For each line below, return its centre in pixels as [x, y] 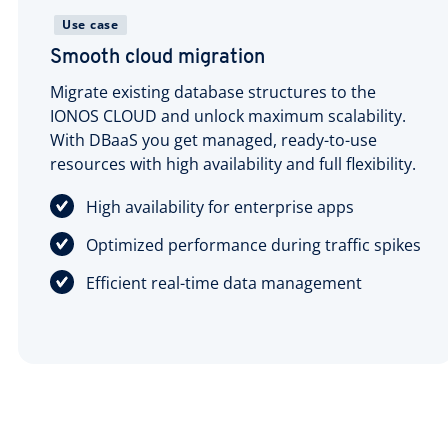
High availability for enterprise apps [220, 206]
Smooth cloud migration [157, 57]
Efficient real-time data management [224, 282]
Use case [90, 24]
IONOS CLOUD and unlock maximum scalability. [228, 115]
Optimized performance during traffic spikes [253, 244]
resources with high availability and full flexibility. [233, 163]
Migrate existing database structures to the [213, 91]
